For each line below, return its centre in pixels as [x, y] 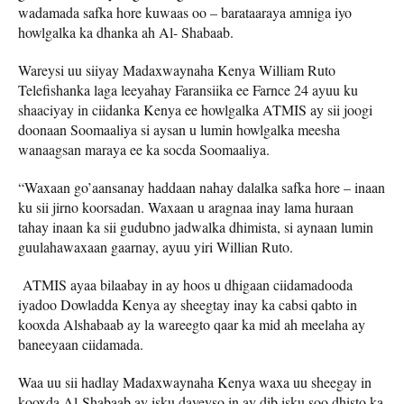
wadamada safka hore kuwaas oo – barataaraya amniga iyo [185, 12]
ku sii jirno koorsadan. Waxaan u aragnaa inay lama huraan [186, 207]
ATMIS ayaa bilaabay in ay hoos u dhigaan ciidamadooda [185, 284]
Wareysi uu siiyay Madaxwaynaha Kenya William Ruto [177, 69]
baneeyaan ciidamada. [81, 344]
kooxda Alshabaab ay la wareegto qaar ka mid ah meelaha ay [192, 324]
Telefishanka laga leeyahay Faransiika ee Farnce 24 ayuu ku [188, 89]
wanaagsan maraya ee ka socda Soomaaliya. [144, 149]
